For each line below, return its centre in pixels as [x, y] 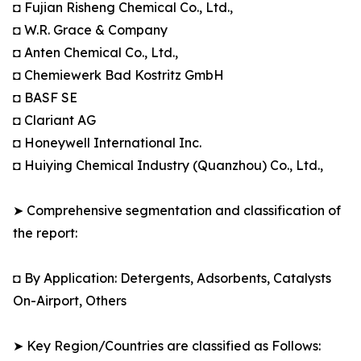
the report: [45, 233]
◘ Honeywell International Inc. [107, 143]
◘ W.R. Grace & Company [90, 30]
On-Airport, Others [70, 301]
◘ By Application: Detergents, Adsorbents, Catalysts [172, 278]
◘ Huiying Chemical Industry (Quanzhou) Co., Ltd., [168, 166]
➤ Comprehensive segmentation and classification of [177, 211]
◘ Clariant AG [54, 120]
